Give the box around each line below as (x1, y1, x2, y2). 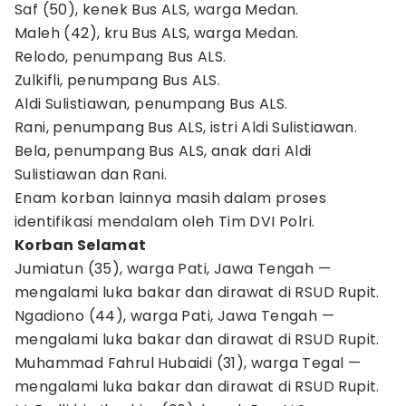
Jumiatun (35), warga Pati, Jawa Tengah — (14, 258, 331, 279)
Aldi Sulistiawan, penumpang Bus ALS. (14, 93, 288, 114)
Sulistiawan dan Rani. (14, 164, 168, 185)
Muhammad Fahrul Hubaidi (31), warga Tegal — (14, 353, 362, 373)
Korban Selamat (14, 235, 147, 256)
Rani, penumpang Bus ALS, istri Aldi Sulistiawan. (14, 117, 358, 138)
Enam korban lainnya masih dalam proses (14, 188, 327, 208)
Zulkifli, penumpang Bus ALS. (14, 70, 221, 91)
